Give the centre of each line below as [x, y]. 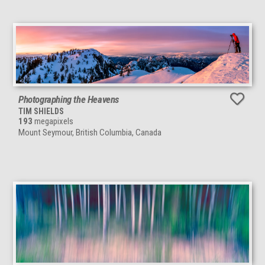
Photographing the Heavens [69, 99]
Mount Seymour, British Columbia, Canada [90, 132]
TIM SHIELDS [41, 111]
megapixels [53, 121]
